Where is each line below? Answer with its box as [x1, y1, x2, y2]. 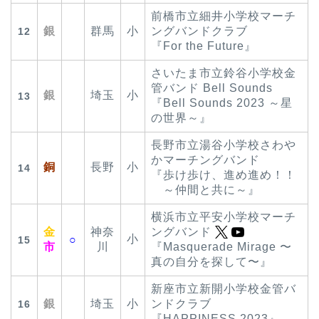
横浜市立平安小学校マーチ [151, 210, 296, 223]
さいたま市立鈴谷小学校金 [151, 66, 296, 79]
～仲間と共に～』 [151, 183, 260, 196]
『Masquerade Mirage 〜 [151, 240, 292, 253]
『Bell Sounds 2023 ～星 [151, 96, 293, 109]
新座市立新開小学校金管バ [151, 282, 296, 295]
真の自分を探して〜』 [151, 255, 272, 268]
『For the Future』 [151, 39, 256, 52]
